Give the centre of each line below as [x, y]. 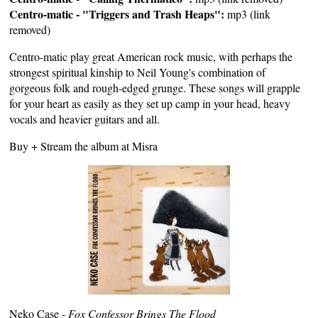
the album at [102, 146]
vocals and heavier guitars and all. [85, 119]
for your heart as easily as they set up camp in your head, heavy [150, 103]
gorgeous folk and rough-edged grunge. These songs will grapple [155, 87]
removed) [30, 29]
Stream [56, 146]
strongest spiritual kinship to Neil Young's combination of [138, 72]
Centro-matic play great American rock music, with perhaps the [151, 56]
